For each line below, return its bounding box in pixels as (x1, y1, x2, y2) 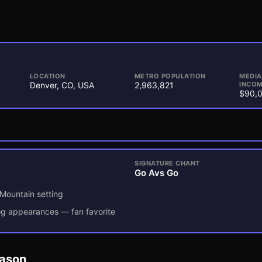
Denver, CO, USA (29, 80, 94, 90)
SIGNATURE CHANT (135, 159, 200, 167)
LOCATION (29, 72, 65, 80)
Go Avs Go (135, 167, 178, 178)
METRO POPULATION (134, 72, 206, 80)
